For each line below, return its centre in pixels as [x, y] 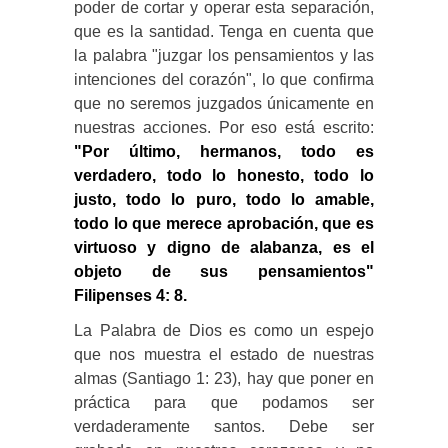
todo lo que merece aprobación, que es [224, 223]
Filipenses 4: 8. [130, 295]
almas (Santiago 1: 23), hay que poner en [224, 378]
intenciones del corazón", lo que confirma [224, 79]
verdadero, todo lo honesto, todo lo [224, 175]
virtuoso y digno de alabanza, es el [224, 247]
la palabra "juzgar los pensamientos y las [224, 55]
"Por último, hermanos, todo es [224, 151]
